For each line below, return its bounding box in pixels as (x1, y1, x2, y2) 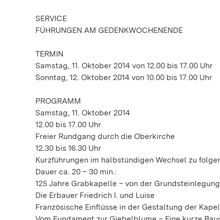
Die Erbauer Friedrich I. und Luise (35, 190, 155, 200)
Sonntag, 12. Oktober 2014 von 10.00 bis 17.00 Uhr (35, 72, 212, 82)
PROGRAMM (35, 96, 81, 106)
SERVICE (35, 13, 67, 23)
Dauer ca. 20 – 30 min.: (35, 166, 117, 176)
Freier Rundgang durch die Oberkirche (35, 131, 175, 141)
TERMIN (35, 49, 63, 58)
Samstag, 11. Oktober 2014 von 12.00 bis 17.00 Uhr (35, 60, 213, 70)
